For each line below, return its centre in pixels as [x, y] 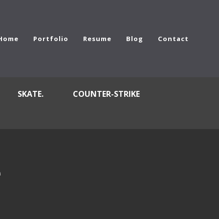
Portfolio [51, 39]
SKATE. [31, 94]
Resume [97, 39]
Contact [173, 39]
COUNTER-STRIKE [106, 94]
